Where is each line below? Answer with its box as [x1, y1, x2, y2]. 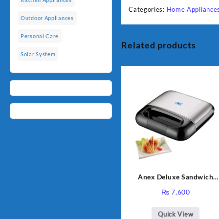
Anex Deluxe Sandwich [138, 172, 214, 181]
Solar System [21, 51, 56, 58]
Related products [121, 39, 197, 50]
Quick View [158, 210, 194, 218]
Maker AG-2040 [172, 182, 202, 191]
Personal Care [21, 33, 59, 40]
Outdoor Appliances [21, 15, 74, 22]
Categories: [129, 5, 167, 13]
